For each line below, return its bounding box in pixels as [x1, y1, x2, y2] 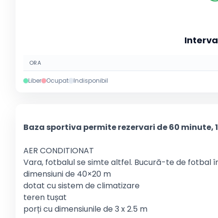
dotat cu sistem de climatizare [23, 180, 140, 191]
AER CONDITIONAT [23, 145, 94, 156]
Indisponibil [73, 76, 108, 85]
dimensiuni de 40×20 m [23, 168, 111, 180]
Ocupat [46, 76, 69, 85]
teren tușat [23, 192, 67, 203]
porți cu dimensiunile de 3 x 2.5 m [23, 203, 147, 215]
